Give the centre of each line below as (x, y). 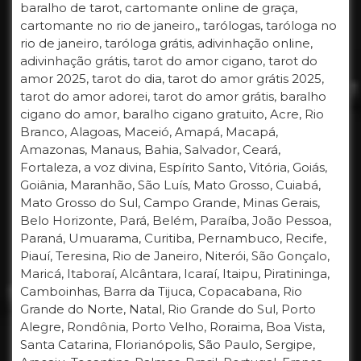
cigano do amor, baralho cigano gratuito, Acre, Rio (172, 114)
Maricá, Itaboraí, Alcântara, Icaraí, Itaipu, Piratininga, (175, 274)
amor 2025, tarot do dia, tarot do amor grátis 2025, (172, 79)
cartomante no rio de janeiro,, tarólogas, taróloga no (178, 25)
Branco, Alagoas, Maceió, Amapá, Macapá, (149, 132)
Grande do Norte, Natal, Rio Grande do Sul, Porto (168, 309)
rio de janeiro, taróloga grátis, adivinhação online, (166, 43)
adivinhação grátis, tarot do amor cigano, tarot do (169, 61)
